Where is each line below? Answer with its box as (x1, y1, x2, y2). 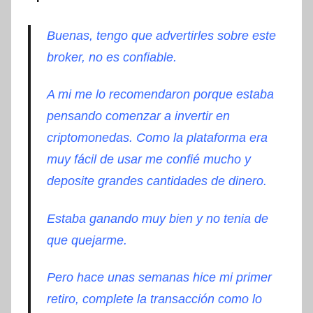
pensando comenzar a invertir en (46, 109, 230, 124)
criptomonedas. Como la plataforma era (46, 131, 268, 145)
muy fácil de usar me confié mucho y (46, 152, 251, 167)
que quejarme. (46, 233, 127, 247)
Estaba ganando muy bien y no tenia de (46, 211, 268, 226)
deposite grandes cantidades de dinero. (46, 174, 267, 189)
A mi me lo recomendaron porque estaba (46, 87, 274, 102)
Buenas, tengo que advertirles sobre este (46, 28, 276, 43)
